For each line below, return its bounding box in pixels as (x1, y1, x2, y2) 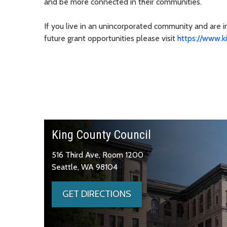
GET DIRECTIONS (62, 188, 131, 200)
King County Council (52, 127, 151, 142)
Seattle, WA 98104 (52, 162, 118, 172)
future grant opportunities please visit (44, 33, 177, 43)
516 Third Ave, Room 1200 (52, 149, 143, 160)
